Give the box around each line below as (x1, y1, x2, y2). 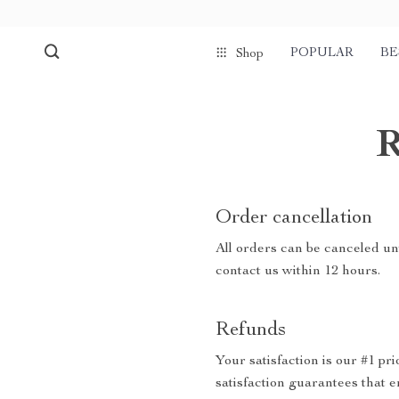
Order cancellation (216, 208, 372, 228)
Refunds (216, 321, 286, 340)
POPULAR (290, 47, 354, 60)
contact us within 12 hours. (216, 265, 380, 279)
